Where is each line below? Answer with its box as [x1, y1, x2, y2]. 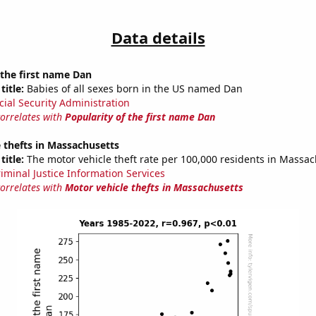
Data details [111, 27, 205, 49]
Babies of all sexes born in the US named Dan [23, 82, 243, 96]
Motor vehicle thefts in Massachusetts [64, 181, 243, 195]
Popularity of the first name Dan [64, 110, 215, 124]
